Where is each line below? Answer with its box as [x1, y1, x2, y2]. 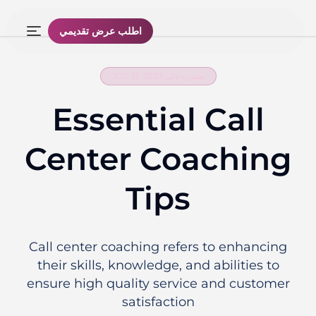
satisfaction [124, 294, 197, 310]
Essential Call [54, 100, 267, 138]
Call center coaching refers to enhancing [32, 239, 290, 255]
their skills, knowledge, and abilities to [39, 257, 282, 273]
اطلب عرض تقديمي [62, 25, 145, 37]
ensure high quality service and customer [29, 276, 293, 291]
